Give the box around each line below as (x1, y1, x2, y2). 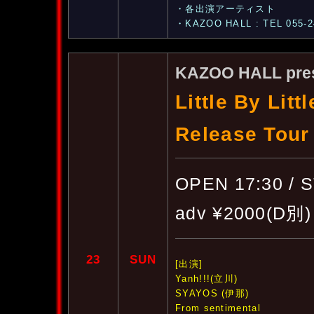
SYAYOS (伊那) (175, 288, 250, 299)
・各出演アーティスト (175, 4, 276, 14)
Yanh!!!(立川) (175, 273, 238, 284)
